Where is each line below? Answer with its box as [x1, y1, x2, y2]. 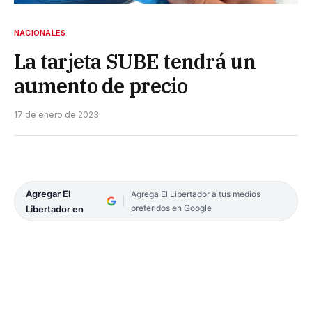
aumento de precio [14, 72, 188, 99]
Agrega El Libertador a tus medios [130, 188, 260, 199]
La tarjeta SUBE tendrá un [14, 47, 256, 75]
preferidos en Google [130, 202, 212, 213]
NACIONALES [14, 27, 66, 38]
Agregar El [26, 187, 70, 199]
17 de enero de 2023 [14, 109, 99, 120]
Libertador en [26, 203, 84, 214]
